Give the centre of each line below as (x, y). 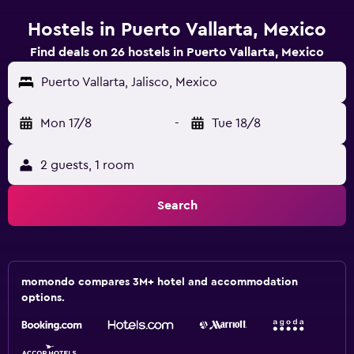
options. (43, 298)
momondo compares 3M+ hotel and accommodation (160, 282)
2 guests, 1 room (87, 165)
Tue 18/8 (236, 123)
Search (177, 205)
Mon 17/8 (66, 123)
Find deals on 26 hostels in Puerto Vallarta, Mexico (177, 52)
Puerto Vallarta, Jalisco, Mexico (129, 82)
